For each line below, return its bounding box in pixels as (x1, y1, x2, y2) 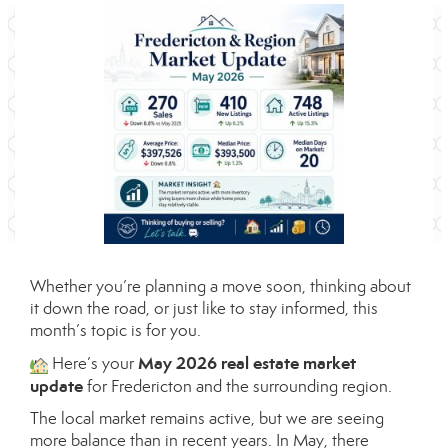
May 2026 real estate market (137, 352, 356, 375)
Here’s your (47, 353, 138, 375)
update (30, 375, 83, 398)
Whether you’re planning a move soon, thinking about (30, 276, 411, 298)
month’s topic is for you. (30, 320, 201, 342)
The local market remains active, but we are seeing (30, 408, 384, 430)
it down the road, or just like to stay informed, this (30, 298, 378, 320)
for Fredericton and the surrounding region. (83, 376, 392, 398)
